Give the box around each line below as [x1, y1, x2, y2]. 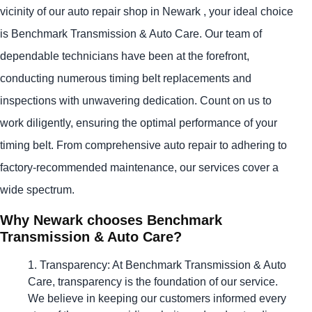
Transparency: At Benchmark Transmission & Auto [40, 258, 286, 272]
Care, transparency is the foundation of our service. [28, 275, 278, 288]
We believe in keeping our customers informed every [28, 292, 286, 305]
